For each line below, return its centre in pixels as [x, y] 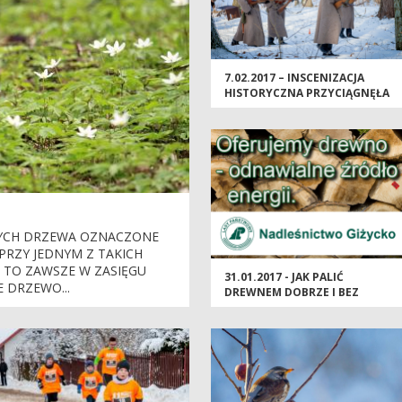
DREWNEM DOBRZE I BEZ [291, 293]
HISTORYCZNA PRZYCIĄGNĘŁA [306, 93]
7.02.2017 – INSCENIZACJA [294, 78]
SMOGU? [247, 308]
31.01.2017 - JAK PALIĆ [284, 277]
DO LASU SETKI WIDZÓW [290, 109]
